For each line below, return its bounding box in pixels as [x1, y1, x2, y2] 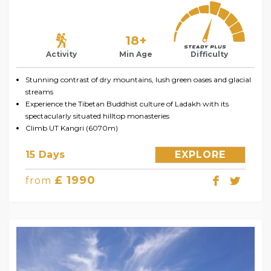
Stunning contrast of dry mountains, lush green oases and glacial [25, 75, 251, 85]
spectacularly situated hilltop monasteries [25, 111, 169, 121]
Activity [46, 50, 77, 59]
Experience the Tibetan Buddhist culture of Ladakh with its [25, 99, 229, 109]
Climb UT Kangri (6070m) [25, 123, 118, 133]
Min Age [119, 50, 152, 59]
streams [25, 87, 53, 97]
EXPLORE [175, 149, 226, 161]
